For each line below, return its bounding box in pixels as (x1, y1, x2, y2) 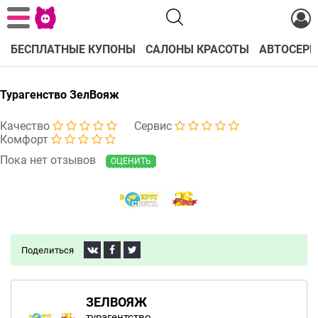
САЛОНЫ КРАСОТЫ (146, 43, 249, 56)
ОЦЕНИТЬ (111, 156, 151, 166)
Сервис (134, 119, 175, 133)
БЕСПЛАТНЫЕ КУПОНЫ (11, 43, 136, 56)
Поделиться (21, 245, 74, 256)
